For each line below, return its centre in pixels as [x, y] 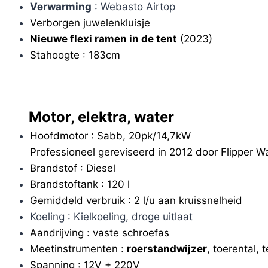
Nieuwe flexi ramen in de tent [103, 39]
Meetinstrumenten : [78, 249]
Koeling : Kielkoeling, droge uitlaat [111, 217]
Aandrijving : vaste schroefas [99, 233]
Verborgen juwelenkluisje [90, 22]
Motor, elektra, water [94, 117]
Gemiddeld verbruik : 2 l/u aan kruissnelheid [136, 201]
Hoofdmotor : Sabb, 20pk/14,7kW [110, 136]
